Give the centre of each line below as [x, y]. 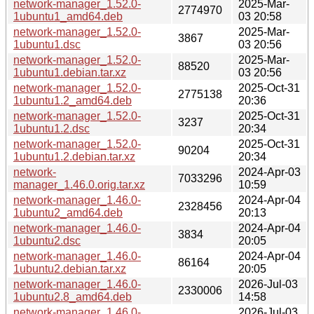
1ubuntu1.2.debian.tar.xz [74, 156]
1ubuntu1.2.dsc [52, 128]
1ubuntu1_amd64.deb [68, 16]
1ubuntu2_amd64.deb [68, 212]
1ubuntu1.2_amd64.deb [73, 100]
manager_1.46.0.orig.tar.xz [79, 184]
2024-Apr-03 [269, 172]
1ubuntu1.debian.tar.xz [70, 72]
